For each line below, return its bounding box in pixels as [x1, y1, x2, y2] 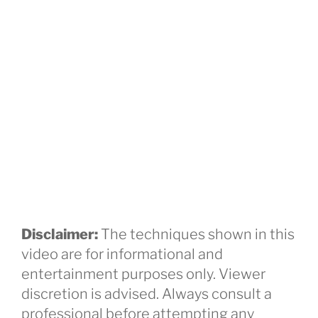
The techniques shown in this [98, 225, 295, 243]
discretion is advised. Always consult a [21, 285, 272, 302]
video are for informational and [21, 245, 223, 263]
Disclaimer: [21, 225, 98, 243]
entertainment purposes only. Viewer [21, 265, 265, 283]
